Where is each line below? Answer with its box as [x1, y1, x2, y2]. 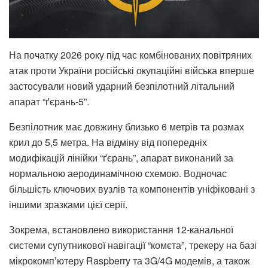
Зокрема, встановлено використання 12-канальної [9, 222, 233, 236]
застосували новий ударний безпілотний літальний [9, 78, 234, 93]
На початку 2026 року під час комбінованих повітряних [9, 47, 252, 62]
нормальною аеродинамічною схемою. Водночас [9, 166, 227, 180]
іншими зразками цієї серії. [9, 197, 127, 211]
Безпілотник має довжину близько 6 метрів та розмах [9, 119, 244, 133]
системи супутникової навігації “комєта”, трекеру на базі [9, 237, 257, 252]
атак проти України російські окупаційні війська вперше [9, 63, 254, 77]
